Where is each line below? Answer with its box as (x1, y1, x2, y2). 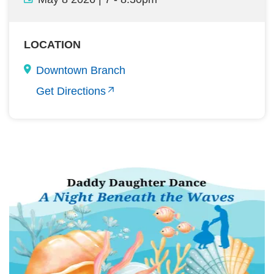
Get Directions (36, 85, 106, 97)
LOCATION (24, 39, 81, 51)
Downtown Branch (36, 64, 125, 76)
